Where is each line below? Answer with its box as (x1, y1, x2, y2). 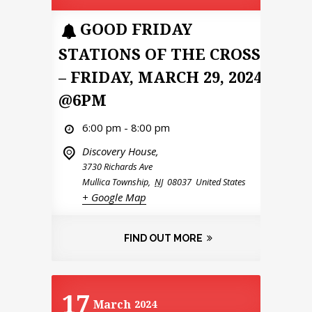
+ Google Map (82, 189, 146, 204)
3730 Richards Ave (82, 159, 153, 173)
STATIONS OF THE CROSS (58, 42, 260, 64)
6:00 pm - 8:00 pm (82, 120, 170, 134)
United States (196, 175, 246, 188)
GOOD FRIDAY (79, 18, 192, 40)
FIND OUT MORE (123, 232, 203, 244)
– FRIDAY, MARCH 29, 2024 (58, 65, 262, 87)
